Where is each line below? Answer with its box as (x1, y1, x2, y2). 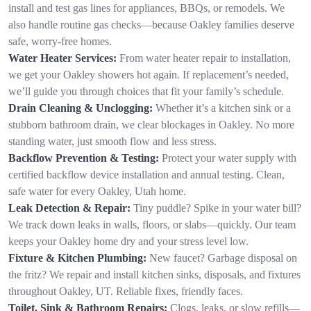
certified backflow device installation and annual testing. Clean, (8, 168, 285, 180)
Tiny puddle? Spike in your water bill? (133, 201, 301, 214)
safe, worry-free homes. (8, 35, 112, 47)
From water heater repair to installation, (119, 51, 291, 64)
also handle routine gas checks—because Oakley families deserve (8, 18, 294, 31)
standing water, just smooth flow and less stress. (8, 135, 217, 147)
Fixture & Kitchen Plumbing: (8, 251, 146, 264)
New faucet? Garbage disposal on (149, 251, 297, 264)
